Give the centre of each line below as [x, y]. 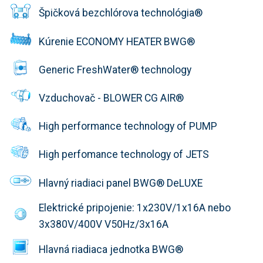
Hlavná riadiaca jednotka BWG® [111, 249]
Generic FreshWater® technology [115, 70]
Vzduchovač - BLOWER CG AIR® [111, 98]
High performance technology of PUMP [128, 127]
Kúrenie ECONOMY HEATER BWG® [117, 41]
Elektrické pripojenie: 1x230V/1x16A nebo [135, 208]
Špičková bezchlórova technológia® [121, 13]
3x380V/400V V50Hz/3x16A [104, 225]
